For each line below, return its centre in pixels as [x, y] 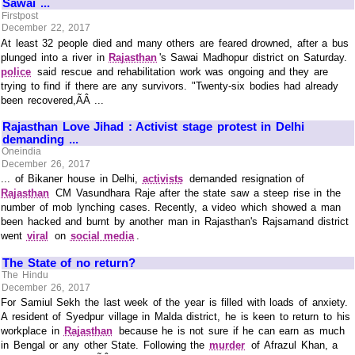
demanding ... [40, 139]
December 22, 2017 [46, 27]
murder [227, 345]
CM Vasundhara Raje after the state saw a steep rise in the [196, 193]
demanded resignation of [245, 179]
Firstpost [20, 15]
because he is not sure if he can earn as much [229, 331]
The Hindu [25, 275]
